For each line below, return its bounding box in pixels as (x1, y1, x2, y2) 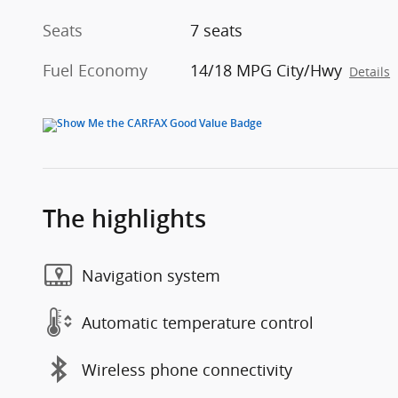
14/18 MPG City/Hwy (190, 60, 343, 82)
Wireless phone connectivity (82, 358, 292, 380)
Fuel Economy (43, 60, 147, 82)
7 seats (190, 20, 243, 42)
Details (349, 64, 391, 81)
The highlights (43, 205, 206, 234)
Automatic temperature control (82, 311, 314, 333)
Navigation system (82, 264, 220, 286)
